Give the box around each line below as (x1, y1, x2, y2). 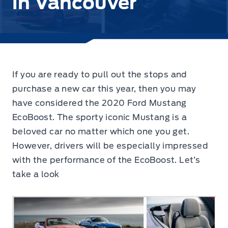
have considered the (12, 98, 102, 108)
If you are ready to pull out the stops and (12, 70, 187, 79)
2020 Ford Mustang (102, 98, 187, 108)
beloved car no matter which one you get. (12, 127, 189, 136)
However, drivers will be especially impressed (12, 141, 208, 151)
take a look (12, 169, 60, 179)
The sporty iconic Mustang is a (54, 112, 187, 122)
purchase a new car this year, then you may (12, 84, 196, 94)
